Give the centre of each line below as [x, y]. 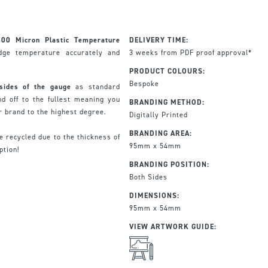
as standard [95, 86]
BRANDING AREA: [160, 133]
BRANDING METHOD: [167, 102]
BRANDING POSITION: [169, 164]
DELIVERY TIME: [159, 40]
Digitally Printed [158, 115]
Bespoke [144, 83]
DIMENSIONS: [154, 195]
